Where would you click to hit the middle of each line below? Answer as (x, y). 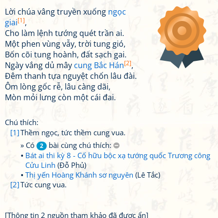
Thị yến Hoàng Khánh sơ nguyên (79, 175)
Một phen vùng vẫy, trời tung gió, (65, 44)
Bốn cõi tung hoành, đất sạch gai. (66, 54)
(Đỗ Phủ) (71, 165)
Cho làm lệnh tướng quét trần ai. (64, 33)
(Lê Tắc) (147, 175)
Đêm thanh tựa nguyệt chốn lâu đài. (71, 76)
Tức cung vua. (44, 184)
